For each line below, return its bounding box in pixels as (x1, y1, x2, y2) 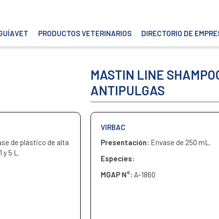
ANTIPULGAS (90, 83, 165, 98)
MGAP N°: (100, 170, 134, 179)
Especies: (100, 154, 134, 163)
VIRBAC (100, 123, 126, 131)
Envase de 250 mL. (150, 138, 211, 147)
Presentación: (100, 138, 151, 147)
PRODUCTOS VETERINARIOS (38, 29, 131, 38)
